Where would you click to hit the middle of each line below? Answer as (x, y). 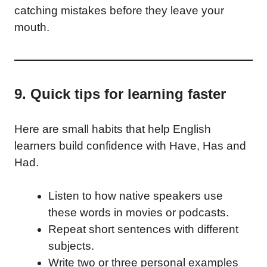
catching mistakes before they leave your (119, 10)
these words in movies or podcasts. (139, 212)
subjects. (71, 246)
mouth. (32, 27)
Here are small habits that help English (113, 129)
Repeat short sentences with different (143, 229)
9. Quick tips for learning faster (120, 94)
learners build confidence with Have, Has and (130, 145)
